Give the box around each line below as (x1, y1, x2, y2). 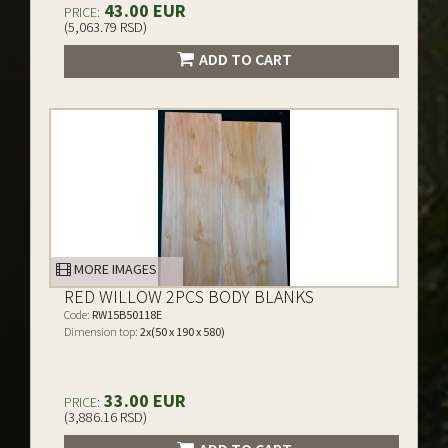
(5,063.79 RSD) (64, 18, 147, 36)
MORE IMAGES (71, 260, 157, 278)
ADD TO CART (198, 49, 292, 69)
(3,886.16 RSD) (64, 408, 147, 426)
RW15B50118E (90, 307, 162, 322)
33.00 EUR (100, 389, 186, 412)
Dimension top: (64, 324, 138, 339)
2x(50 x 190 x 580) (138, 324, 225, 339)
